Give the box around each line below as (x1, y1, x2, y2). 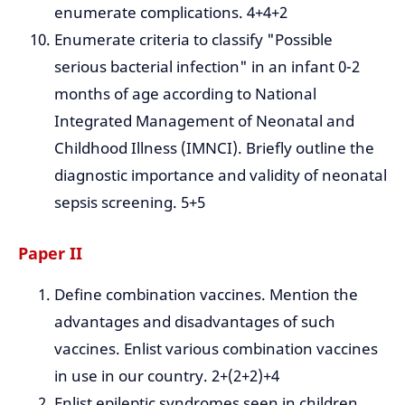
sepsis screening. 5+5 (54, 192, 205, 213)
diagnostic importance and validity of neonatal (54, 165, 387, 186)
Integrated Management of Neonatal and (54, 110, 354, 132)
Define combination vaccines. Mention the (54, 284, 358, 306)
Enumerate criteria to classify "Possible (54, 29, 333, 51)
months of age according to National (54, 83, 316, 105)
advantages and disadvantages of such (54, 311, 335, 333)
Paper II (18, 242, 82, 265)
